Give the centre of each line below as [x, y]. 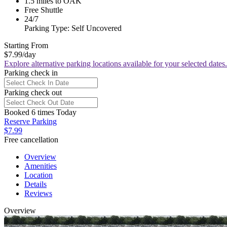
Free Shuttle [44, 10]
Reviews [38, 193]
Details [35, 184]
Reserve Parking [30, 121]
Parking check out [33, 92]
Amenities [41, 166]
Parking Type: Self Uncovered [73, 28]
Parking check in [31, 72]
